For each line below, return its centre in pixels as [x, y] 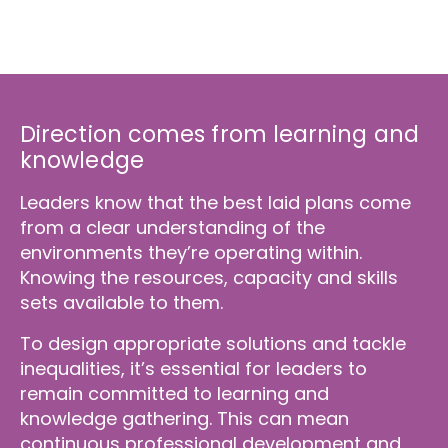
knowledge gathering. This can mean [184, 418]
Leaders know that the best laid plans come [215, 202]
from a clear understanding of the [172, 227]
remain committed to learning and [174, 393]
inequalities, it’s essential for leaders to [193, 368]
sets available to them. [124, 302]
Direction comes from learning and [219, 134]
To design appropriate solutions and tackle [213, 343]
